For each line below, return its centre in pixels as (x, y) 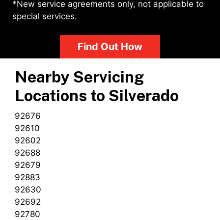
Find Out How (110, 47)
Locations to (62, 96)
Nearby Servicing (79, 77)
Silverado (144, 96)
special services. (45, 16)
